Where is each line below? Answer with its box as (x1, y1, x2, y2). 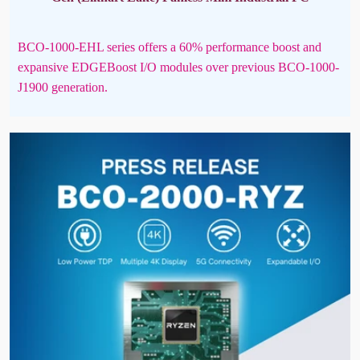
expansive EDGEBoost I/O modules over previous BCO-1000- (18, 59, 339, 74)
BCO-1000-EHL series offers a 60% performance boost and (18, 39, 321, 54)
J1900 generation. (18, 80, 108, 94)
